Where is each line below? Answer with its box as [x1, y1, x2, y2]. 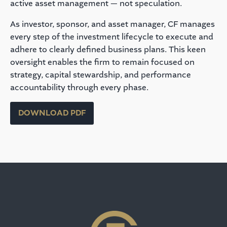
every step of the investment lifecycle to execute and [10, 31, 213, 42]
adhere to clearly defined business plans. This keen [10, 44, 206, 55]
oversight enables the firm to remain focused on [10, 56, 195, 67]
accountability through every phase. [10, 82, 148, 93]
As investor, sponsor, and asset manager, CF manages [10, 18, 215, 29]
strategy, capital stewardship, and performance [10, 69, 191, 80]
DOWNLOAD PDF [18, 107, 86, 119]
